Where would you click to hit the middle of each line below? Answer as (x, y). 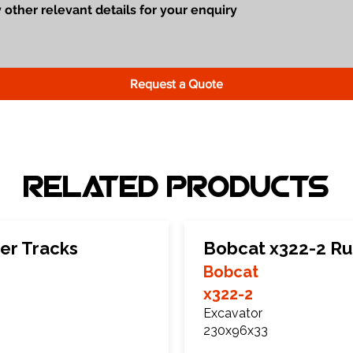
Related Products (176, 189)
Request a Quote (176, 84)
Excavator (233, 313)
